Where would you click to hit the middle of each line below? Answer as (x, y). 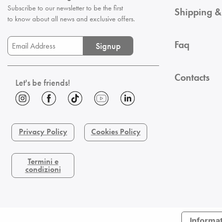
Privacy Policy (43, 132)
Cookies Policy (116, 132)
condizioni (43, 169)
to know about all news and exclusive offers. (71, 19)
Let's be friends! (43, 83)
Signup (108, 46)
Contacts (192, 77)
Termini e (43, 162)
